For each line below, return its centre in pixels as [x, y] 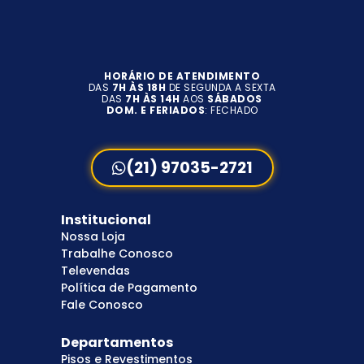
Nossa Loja [93, 237]
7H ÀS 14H [153, 99]
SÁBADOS [235, 99]
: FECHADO [232, 110]
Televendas [95, 271]
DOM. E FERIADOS [155, 110]
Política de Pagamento [129, 288]
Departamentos [117, 343]
